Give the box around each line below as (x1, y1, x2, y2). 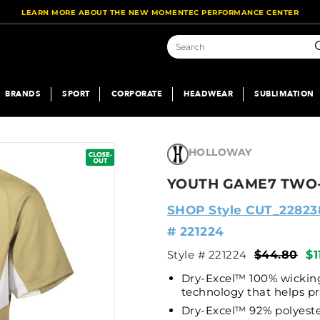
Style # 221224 (166, 247, 247, 261)
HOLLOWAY (188, 145, 252, 159)
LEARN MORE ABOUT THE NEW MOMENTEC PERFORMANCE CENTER (21, 8, 299, 17)
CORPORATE (111, 88, 162, 99)
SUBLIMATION (254, 88, 314, 99)
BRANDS (5, 88, 41, 99)
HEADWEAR (184, 88, 233, 99)
